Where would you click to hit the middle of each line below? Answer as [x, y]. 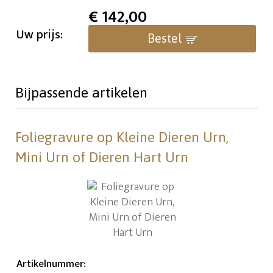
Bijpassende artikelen [82, 93]
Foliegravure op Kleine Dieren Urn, [122, 137]
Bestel [164, 38]
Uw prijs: [40, 35]
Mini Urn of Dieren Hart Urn [102, 158]
